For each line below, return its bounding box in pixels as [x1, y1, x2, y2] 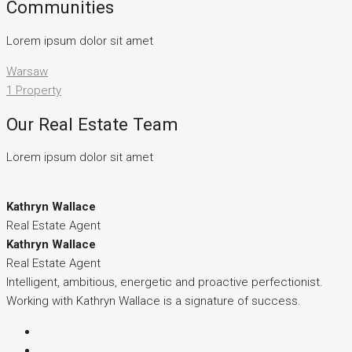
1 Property [6, 83, 61, 98]
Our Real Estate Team [6, 113, 178, 134]
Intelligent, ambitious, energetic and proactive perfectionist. [6, 275, 323, 290]
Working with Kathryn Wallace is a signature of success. [6, 294, 301, 309]
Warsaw [6, 64, 48, 79]
